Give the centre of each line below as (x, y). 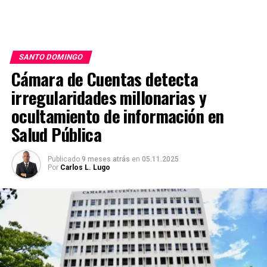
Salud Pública (56, 134)
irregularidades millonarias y (108, 97)
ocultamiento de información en (117, 116)
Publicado (63, 159)
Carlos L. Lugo (85, 167)
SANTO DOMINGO (51, 57)
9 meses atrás (105, 159)
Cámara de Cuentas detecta (105, 79)
